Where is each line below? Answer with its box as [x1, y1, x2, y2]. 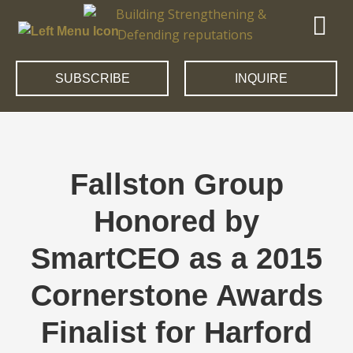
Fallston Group [69, 168, 284, 202]
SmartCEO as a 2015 [31, 242, 322, 276]
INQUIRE [234, 72, 288, 85]
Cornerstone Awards [30, 279, 323, 313]
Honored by [94, 205, 259, 239]
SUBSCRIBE [54, 72, 130, 85]
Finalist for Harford [41, 316, 312, 350]
